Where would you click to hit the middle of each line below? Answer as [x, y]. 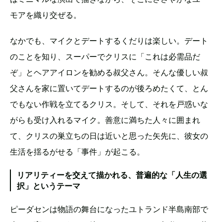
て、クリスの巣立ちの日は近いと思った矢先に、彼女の [109, 136]
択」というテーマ [49, 186]
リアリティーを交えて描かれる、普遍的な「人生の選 [112, 175]
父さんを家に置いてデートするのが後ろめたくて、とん [109, 88]
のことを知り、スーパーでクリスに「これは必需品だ [105, 57]
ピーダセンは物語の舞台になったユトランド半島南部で [109, 209]
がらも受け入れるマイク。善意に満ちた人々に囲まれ [105, 120]
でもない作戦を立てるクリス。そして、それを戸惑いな [109, 104]
